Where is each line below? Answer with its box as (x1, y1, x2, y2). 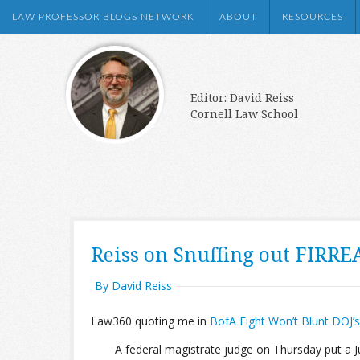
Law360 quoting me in (91, 313, 210, 329)
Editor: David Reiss (190, 90, 294, 105)
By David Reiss (95, 278, 172, 293)
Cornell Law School (190, 106, 298, 121)
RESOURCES (282, 12, 343, 22)
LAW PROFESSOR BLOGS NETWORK (12, 12, 194, 22)
